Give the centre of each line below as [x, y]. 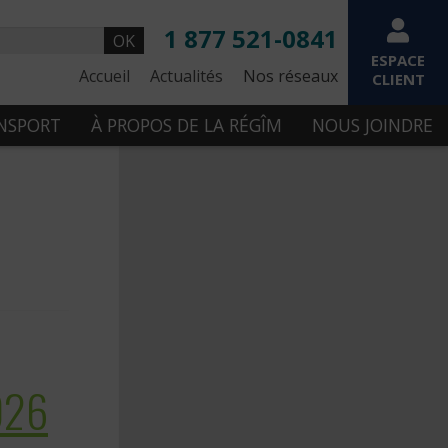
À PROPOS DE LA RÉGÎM [186, 125]
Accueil [104, 76]
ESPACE [398, 60]
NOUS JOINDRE [372, 125]
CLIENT [398, 79]
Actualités [186, 76]
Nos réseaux [290, 76]
